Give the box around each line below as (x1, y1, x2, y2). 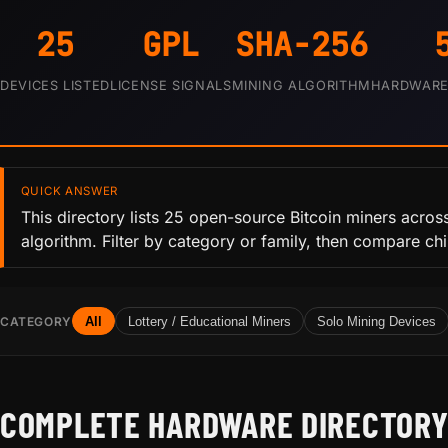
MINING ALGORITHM (231, 78, 371, 93)
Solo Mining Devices (316, 313, 436, 329)
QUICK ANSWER (20, 183, 119, 198)
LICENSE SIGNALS (109, 78, 232, 93)
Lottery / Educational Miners (127, 313, 291, 329)
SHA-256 (234, 23, 368, 66)
